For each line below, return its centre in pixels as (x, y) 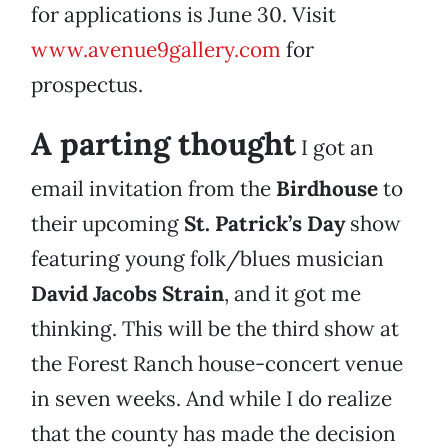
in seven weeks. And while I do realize (211, 399)
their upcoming (107, 224)
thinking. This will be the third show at (215, 329)
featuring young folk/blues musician (207, 259)
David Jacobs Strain (127, 294)
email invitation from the (153, 189)
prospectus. (87, 85)
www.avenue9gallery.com (156, 50)
